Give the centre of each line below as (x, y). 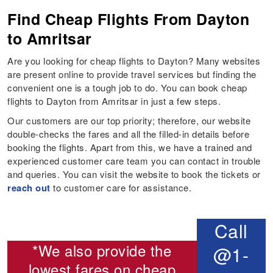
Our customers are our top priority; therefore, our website (129, 121)
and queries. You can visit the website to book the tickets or (134, 174)
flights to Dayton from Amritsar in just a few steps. (114, 101)
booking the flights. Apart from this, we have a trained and (130, 147)
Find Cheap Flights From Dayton (129, 19)
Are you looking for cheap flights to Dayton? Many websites (134, 61)
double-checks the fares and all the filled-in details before (129, 134)
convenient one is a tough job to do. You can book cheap (127, 88)
